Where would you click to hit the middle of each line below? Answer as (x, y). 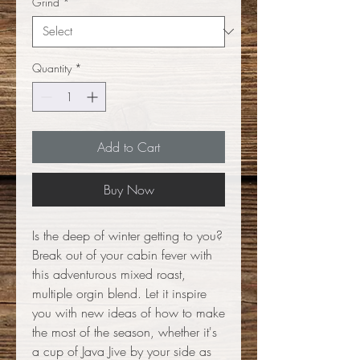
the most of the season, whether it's (125, 331)
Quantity (52, 67)
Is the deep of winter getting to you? (127, 235)
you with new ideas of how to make (129, 312)
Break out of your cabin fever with (122, 254)
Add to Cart (129, 147)
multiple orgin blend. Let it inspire (119, 293)
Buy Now (129, 189)
